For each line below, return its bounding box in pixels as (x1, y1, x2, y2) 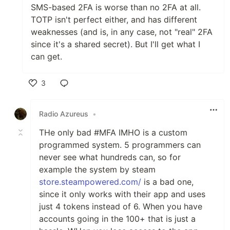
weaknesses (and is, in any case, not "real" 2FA (31, 26, 213, 37)
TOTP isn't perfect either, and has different (31, 14, 197, 25)
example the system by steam (39, 164, 156, 175)
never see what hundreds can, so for (39, 151, 181, 162)
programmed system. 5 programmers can (39, 139, 201, 150)
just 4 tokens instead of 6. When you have (39, 201, 202, 212)
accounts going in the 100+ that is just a (39, 213, 196, 224)
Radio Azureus (39, 109, 88, 119)
